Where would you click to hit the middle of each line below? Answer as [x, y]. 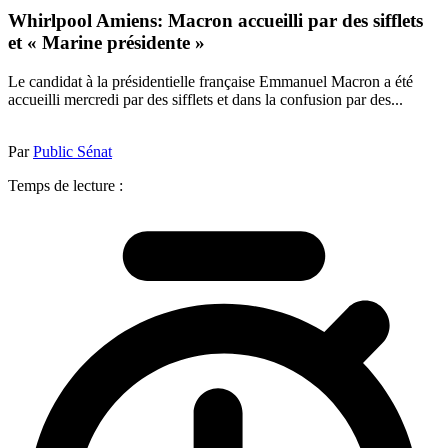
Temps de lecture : [65, 185]
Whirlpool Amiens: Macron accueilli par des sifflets [215, 21]
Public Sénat [72, 151]
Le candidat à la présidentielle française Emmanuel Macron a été [210, 81]
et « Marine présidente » [106, 43]
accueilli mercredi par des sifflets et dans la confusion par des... [205, 99]
